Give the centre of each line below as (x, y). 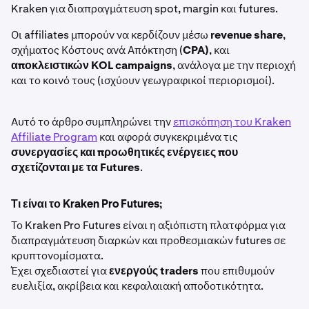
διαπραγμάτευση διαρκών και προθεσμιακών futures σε (148, 240)
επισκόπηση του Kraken (232, 122)
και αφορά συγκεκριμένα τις (168, 137)
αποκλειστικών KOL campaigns (92, 65)
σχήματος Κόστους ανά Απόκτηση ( (97, 50)
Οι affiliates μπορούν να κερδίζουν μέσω (111, 35)
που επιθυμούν (237, 271)
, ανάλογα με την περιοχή (234, 65)
